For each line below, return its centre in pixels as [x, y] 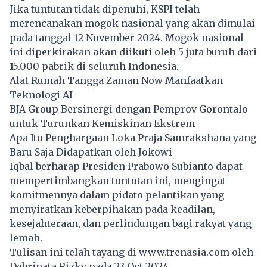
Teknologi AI [41, 95]
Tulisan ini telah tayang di [74, 252]
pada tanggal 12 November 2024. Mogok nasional [127, 38]
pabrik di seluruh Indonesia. [109, 66]
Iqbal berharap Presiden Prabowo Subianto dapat [126, 167]
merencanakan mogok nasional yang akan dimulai [132, 24]
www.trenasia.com [184, 252]
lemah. [26, 238]
